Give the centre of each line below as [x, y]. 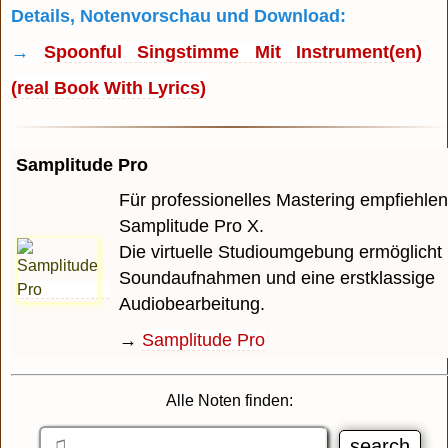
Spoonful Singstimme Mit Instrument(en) [233, 52]
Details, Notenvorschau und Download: [178, 16]
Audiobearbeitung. [192, 304]
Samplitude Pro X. [191, 226]
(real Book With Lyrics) [108, 88]
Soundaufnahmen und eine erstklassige [277, 278]
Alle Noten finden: [230, 401]
